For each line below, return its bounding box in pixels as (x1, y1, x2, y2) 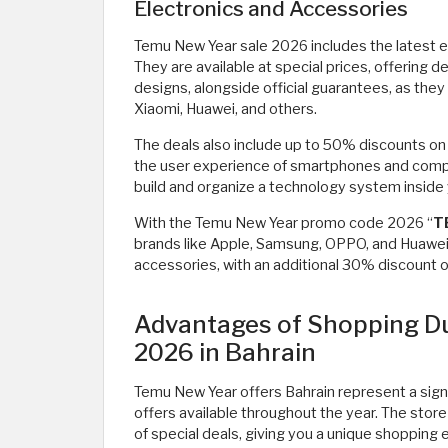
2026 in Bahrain (134, 338, 316, 367)
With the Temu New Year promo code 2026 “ (134, 214, 433, 232)
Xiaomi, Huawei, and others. (134, 100, 317, 118)
